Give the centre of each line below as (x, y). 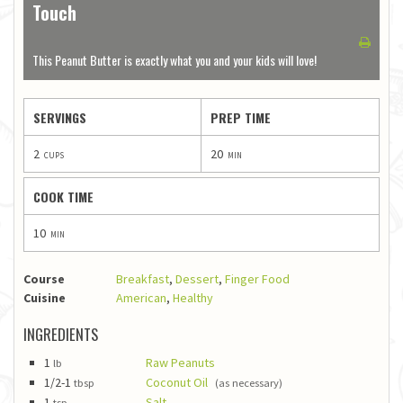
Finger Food (257, 279)
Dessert (197, 279)
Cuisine (45, 298)
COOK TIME (63, 197)
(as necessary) (249, 383)
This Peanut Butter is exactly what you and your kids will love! (175, 60)
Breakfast (143, 279)
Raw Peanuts (180, 363)
